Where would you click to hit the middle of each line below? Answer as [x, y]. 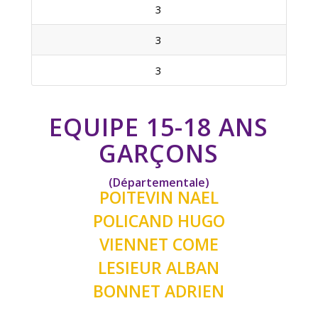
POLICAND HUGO [159, 221]
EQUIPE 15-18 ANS [159, 127]
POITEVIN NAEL [159, 197]
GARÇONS [159, 153]
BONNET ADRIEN [159, 291]
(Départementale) [159, 182]
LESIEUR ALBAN [159, 268]
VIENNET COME [159, 244]
